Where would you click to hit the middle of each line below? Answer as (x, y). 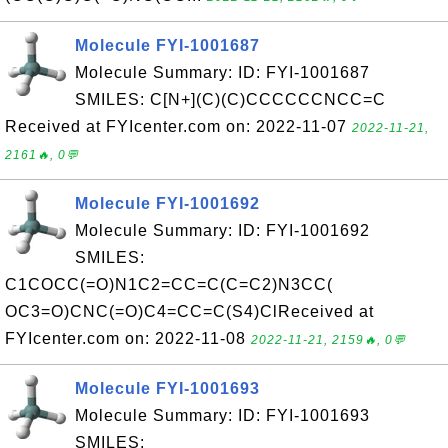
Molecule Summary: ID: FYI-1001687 (222, 72)
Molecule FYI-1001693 (167, 388)
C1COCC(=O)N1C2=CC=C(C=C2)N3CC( (169, 284)
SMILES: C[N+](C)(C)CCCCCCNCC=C (230, 99)
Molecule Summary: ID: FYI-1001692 (222, 230)
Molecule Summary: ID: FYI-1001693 (222, 415)
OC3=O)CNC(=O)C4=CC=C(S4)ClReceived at (189, 311)
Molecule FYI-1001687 (167, 45)
